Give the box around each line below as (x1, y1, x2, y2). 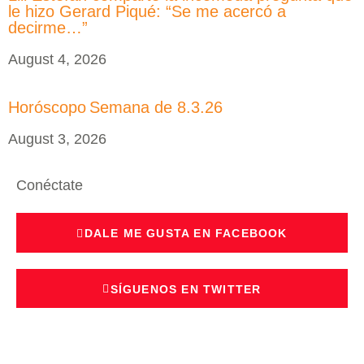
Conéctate (16, 177, 83, 194)
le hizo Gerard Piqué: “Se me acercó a (8, 2, 286, 21)
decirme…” (8, 19, 93, 37)
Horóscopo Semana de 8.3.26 (8, 98, 227, 117)
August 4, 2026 (8, 51, 106, 68)
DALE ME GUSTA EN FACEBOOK (84, 227, 288, 240)
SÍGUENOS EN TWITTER (110, 283, 262, 297)
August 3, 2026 (8, 131, 106, 148)
